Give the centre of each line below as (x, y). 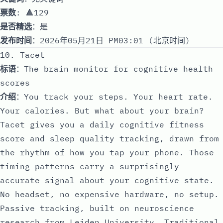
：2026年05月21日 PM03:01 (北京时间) (111, 40)
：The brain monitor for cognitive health (114, 68)
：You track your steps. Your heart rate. (114, 96)
